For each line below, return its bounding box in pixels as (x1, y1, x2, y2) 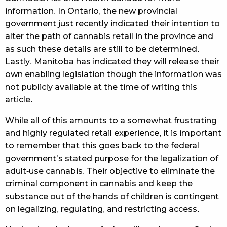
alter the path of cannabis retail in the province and (5, 31, 213, 41)
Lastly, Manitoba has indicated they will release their (5, 57, 219, 66)
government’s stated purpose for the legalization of (5, 154, 218, 163)
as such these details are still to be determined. (5, 44, 199, 53)
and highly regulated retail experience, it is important (5, 128, 221, 137)
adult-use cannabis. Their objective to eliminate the (5, 166, 215, 175)
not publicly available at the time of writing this (5, 82, 197, 91)
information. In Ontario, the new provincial (5, 6, 177, 15)
